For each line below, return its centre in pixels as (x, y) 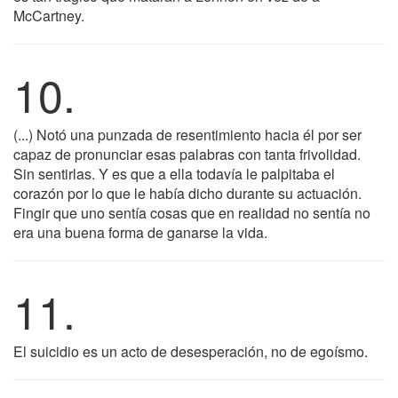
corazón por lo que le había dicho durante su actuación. (187, 193)
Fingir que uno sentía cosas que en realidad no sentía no (192, 213)
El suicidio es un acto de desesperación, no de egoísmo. (191, 351)
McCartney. (49, 16)
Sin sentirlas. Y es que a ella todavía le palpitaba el (174, 174)
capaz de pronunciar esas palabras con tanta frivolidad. (187, 154)
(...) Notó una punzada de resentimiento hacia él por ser (187, 135)
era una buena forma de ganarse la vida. (140, 232)
